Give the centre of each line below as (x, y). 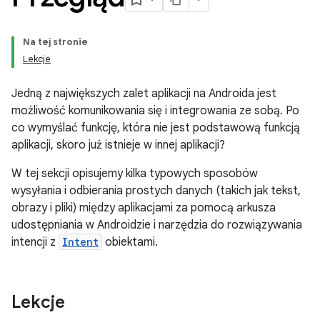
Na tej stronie (55, 42)
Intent (80, 242)
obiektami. (130, 242)
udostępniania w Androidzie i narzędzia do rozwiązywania (157, 225)
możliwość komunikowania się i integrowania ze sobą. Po (155, 111)
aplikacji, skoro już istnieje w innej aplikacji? (118, 145)
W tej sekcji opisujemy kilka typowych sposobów (135, 174)
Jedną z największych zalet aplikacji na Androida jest (144, 94)
